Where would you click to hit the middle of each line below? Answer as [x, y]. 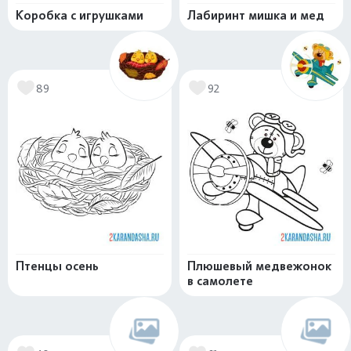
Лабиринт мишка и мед [256, 15]
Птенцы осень [57, 266]
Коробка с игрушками [80, 15]
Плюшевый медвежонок [259, 266]
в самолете [220, 281]
